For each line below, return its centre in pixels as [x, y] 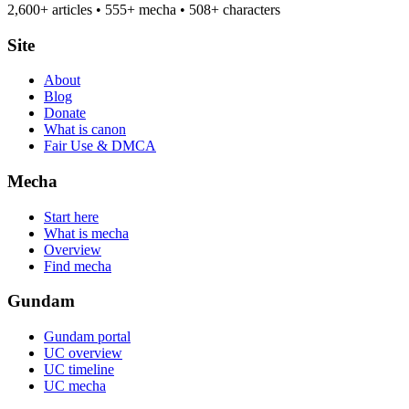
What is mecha [86, 233]
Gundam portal [87, 337]
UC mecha [75, 386]
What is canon [85, 130]
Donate [65, 113]
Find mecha [78, 266]
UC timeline [79, 370]
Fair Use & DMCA [100, 146]
